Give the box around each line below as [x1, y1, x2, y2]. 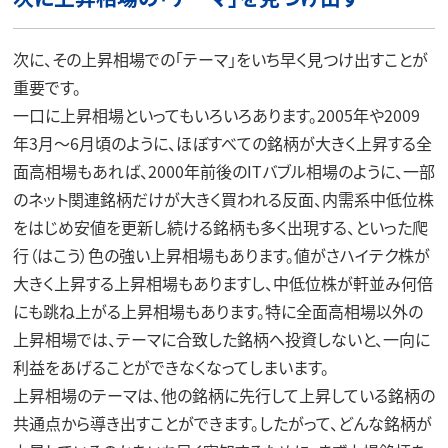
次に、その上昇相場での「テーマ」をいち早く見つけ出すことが [12, 46, 428, 71]
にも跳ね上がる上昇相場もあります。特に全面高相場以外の [12, 298, 423, 323]
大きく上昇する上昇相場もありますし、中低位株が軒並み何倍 [12, 270, 433, 295]
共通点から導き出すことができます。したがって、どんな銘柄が [12, 410, 432, 435]
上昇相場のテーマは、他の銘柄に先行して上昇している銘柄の [12, 382, 435, 407]
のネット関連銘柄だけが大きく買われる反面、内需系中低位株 [12, 186, 434, 211]
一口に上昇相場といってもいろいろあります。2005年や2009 [12, 102, 420, 127]
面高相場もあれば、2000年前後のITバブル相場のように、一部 [12, 158, 435, 183]
